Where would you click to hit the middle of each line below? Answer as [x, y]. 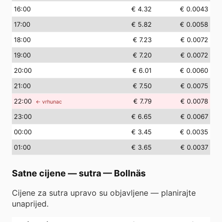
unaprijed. [30, 204]
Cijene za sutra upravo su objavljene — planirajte [104, 193]
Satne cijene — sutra [56, 173]
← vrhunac [49, 102]
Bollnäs [130, 173]
